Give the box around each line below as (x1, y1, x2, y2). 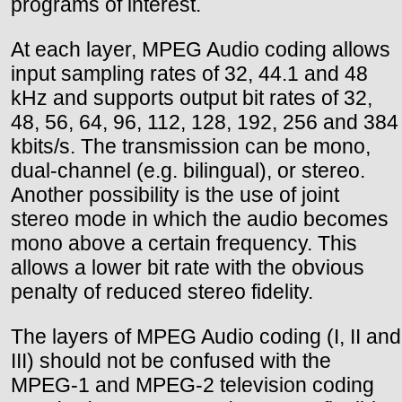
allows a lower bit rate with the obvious (11, 256, 364, 279)
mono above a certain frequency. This (11, 232, 357, 255)
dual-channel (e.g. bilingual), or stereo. (11, 159, 365, 182)
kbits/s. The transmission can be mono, (11, 135, 371, 158)
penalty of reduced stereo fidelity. (11, 280, 313, 303)
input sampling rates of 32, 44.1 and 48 (11, 62, 368, 85)
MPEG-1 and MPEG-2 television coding (11, 373, 374, 398)
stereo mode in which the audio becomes (11, 207, 389, 231)
